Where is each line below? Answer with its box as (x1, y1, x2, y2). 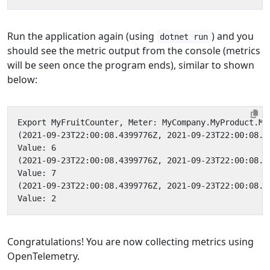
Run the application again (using (7, 30, 157, 43)
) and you (211, 30, 254, 43)
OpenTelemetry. (7, 250, 80, 263)
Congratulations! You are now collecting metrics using (7, 235, 254, 248)
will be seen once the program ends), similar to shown (7, 58, 254, 72)
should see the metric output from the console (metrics (7, 44, 260, 57)
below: (7, 73, 37, 86)
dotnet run (160, 32, 209, 42)
